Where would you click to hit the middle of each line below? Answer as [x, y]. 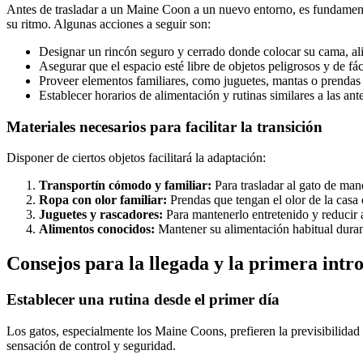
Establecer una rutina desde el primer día [143, 300]
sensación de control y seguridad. [91, 345]
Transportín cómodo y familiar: [125, 186]
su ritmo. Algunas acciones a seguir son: [109, 23]
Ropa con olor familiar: [103, 200]
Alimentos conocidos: [97, 229]
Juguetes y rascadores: [101, 215]
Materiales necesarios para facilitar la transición [164, 126]
